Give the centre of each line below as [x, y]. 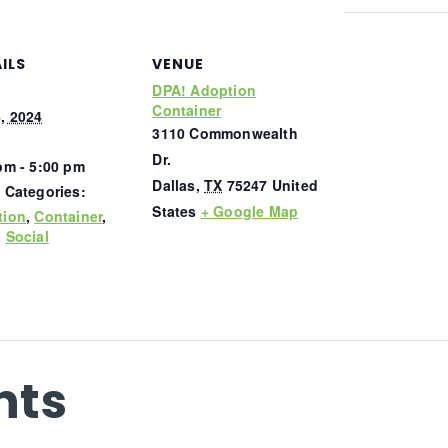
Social [27, 235]
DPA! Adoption [204, 89]
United [295, 184]
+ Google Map [249, 210]
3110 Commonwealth [225, 132]
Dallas [174, 184]
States [174, 210]
